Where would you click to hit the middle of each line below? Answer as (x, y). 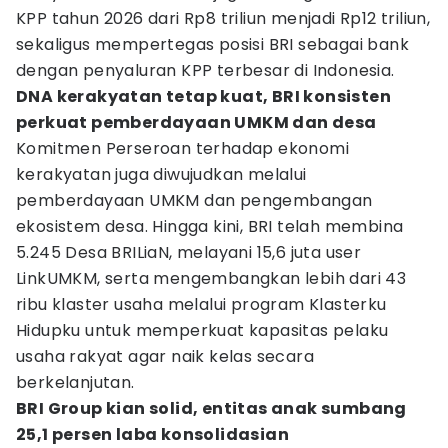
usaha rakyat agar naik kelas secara (165, 356)
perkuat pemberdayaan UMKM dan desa (196, 122)
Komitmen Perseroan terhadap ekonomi (182, 148)
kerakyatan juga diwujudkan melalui (161, 174)
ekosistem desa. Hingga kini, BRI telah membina (210, 226)
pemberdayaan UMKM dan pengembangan (194, 200)
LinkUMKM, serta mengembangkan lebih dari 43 (211, 278)
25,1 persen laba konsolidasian (152, 434)
